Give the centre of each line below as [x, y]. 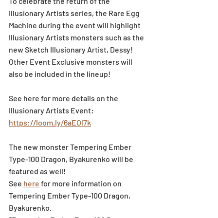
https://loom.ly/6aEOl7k [50, 122]
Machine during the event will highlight [75, 25]
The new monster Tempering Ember [71, 146]
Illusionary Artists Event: [52, 110]
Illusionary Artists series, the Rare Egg [75, 13]
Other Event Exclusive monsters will [71, 61]
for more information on [81, 183]
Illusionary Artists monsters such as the [77, 37]
